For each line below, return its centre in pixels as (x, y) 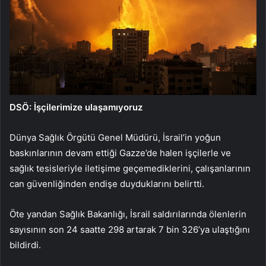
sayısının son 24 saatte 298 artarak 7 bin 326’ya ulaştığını (130, 229)
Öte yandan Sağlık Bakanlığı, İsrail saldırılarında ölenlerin (128, 214)
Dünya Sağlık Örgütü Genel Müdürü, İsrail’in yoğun (115, 137)
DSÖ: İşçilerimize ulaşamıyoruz (76, 107)
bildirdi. (25, 245)
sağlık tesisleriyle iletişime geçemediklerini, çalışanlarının (130, 168)
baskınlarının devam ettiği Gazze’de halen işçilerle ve (120, 153)
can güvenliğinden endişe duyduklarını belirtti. (107, 183)
